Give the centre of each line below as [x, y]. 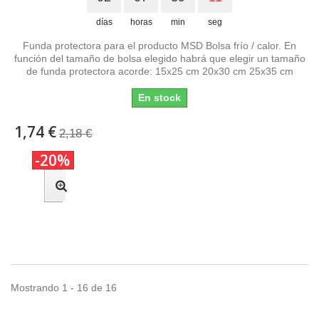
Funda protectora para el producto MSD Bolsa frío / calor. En [159, 45]
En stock [159, 97]
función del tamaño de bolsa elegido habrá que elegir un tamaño [159, 58]
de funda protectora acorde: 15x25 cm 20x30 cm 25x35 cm [159, 71]
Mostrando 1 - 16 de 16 [64, 287]
